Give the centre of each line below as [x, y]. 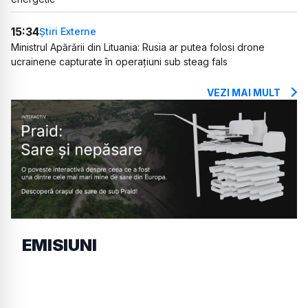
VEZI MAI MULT [244, 92]
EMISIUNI [59, 245]
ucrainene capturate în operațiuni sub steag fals [119, 61]
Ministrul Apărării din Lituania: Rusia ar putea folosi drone [138, 47]
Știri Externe [68, 32]
